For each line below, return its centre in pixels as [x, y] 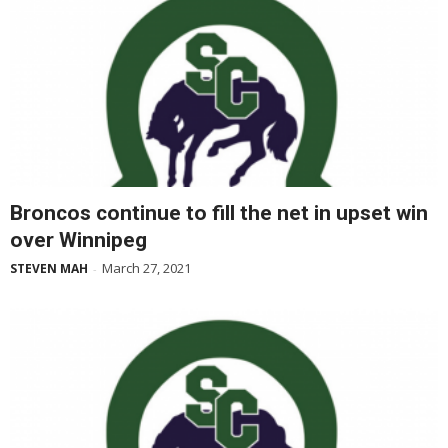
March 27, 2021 [146, 267]
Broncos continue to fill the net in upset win [219, 212]
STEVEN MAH [49, 268]
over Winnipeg [78, 239]
